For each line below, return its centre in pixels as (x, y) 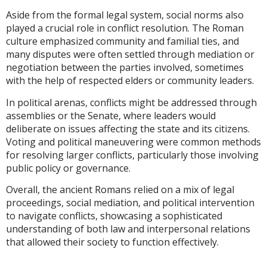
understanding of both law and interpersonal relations (128, 229)
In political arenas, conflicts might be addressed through (131, 102)
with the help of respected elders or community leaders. (130, 81)
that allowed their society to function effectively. (112, 242)
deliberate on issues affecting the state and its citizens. (128, 128)
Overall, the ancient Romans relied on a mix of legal (120, 190)
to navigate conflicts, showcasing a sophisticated (114, 216)
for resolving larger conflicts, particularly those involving (132, 155)
